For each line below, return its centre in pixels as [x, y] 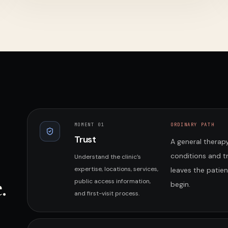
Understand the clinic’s [107, 157]
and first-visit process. [107, 193]
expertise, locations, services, [116, 169]
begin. [181, 184]
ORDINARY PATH [193, 125]
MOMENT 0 [88, 125]
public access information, [112, 181]
